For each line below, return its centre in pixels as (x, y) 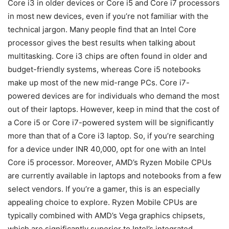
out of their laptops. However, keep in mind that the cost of (113, 109)
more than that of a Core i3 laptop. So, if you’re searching (111, 136)
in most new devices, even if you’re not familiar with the (108, 16)
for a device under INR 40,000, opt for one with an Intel (107, 149)
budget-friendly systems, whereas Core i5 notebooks (104, 70)
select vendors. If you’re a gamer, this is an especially (104, 189)
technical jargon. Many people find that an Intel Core (102, 30)
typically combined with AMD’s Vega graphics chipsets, (106, 216)
